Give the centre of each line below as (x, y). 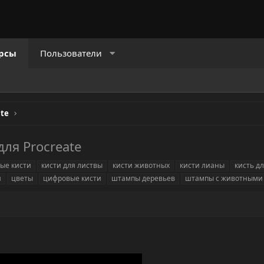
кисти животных (141, 166)
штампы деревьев (143, 179)
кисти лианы (202, 166)
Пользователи (71, 53)
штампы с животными (224, 179)
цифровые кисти (72, 179)
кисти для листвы (72, 166)
